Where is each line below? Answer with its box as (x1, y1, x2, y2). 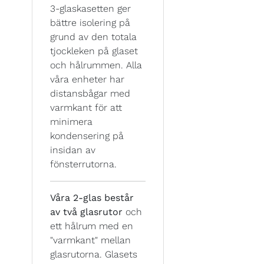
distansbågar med (50, 87, 130, 99)
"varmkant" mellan (50, 234, 131, 246)
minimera (50, 115, 93, 127)
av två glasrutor (50, 206, 123, 217)
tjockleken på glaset (50, 45, 138, 57)
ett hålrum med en (50, 220, 133, 232)
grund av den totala (50, 31, 137, 42)
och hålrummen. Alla (50, 59, 142, 71)
